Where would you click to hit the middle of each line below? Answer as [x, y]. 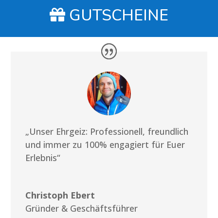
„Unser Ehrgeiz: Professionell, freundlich [107, 131]
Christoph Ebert [60, 195]
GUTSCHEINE [119, 16]
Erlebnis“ [43, 157]
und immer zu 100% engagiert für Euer [105, 144]
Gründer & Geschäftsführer [82, 208]
